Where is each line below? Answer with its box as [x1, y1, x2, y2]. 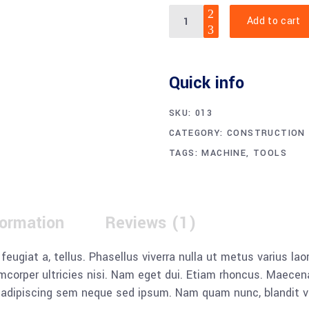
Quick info [169, 72, 244, 94]
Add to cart [247, 14, 301, 28]
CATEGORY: [169, 127, 228, 139]
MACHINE [201, 147, 247, 159]
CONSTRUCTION [227, 127, 306, 139]
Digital [168, 5, 201, 21]
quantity [168, 41, 211, 57]
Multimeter [168, 23, 225, 39]
